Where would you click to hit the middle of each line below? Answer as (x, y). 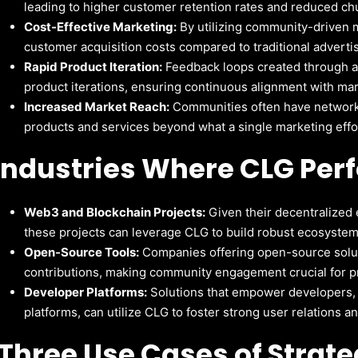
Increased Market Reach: (97, 106)
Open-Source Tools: (82, 252)
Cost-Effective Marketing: (101, 26)
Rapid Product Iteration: (93, 66)
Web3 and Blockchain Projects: (115, 212)
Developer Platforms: (86, 292)
